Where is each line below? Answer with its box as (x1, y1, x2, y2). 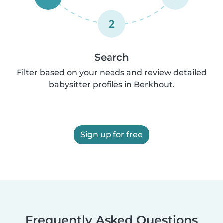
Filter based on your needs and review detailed (16, 67, 207, 77)
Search (94, 51, 129, 63)
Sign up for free (80, 129, 143, 139)
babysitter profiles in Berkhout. (48, 79, 175, 89)
